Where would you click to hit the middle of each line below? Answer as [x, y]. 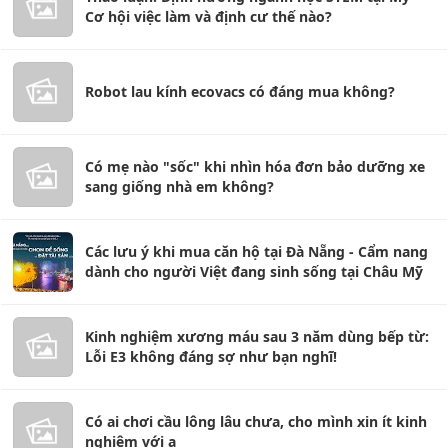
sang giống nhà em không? [179, 186]
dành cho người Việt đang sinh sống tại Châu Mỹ [254, 271]
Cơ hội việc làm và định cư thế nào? [208, 16]
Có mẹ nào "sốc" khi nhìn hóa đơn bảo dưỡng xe [255, 166]
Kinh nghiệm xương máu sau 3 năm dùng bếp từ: [257, 336]
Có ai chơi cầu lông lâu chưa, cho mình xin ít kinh [256, 421]
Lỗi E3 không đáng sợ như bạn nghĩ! [211, 356]
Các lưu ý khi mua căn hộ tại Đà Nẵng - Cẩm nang [256, 251]
